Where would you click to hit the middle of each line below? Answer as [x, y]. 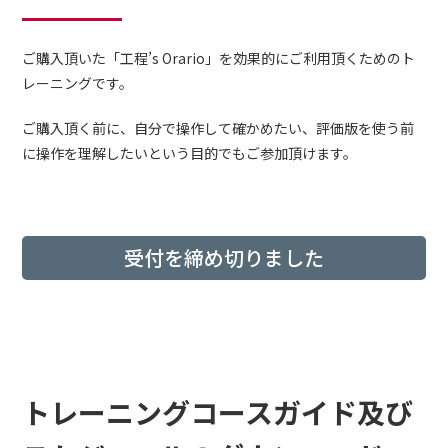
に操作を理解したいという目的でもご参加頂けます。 [190, 153]
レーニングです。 [78, 83]
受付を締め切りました [224, 257]
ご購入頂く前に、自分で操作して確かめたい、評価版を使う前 [218, 128]
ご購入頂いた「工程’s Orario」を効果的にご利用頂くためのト [219, 58]
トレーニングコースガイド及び [218, 412]
